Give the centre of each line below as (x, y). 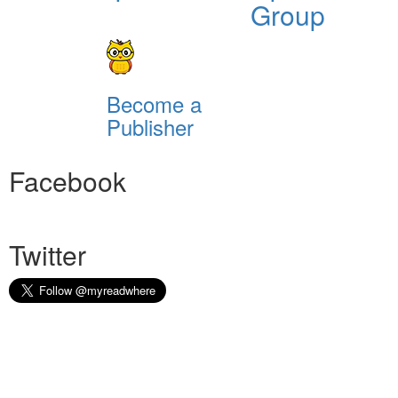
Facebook (68, 180)
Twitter (48, 254)
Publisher (150, 126)
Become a (154, 103)
